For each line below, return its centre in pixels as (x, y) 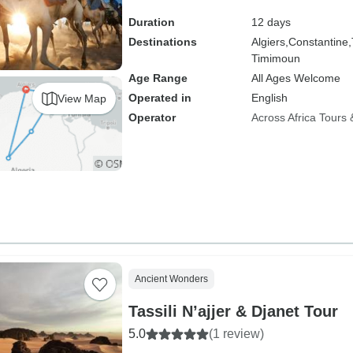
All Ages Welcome (295, 78)
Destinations (162, 42)
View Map (82, 98)
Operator (152, 117)
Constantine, (320, 42)
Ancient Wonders (171, 279)
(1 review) (236, 334)
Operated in (160, 98)
